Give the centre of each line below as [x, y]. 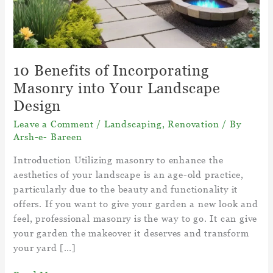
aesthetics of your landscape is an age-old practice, [129, 174]
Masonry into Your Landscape [117, 88]
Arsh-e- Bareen [48, 137]
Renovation [193, 124]
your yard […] [45, 247]
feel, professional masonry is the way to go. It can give [136, 218]
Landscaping [133, 124]
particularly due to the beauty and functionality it [126, 189]
